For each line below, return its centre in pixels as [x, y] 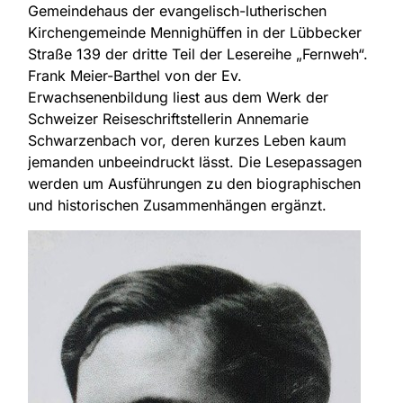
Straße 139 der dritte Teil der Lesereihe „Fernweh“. [198, 54]
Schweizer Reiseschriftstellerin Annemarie [168, 119]
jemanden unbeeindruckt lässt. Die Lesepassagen [195, 162]
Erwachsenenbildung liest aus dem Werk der [178, 98]
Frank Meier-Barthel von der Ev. [135, 76]
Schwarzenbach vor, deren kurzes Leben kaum [187, 141]
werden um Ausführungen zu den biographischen [194, 184]
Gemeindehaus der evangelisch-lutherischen [177, 11]
